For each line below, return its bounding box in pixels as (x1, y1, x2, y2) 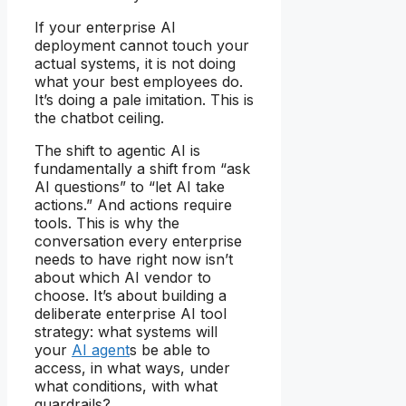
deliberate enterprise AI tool (34, 304, 227, 323)
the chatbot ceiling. (34, 108, 164, 127)
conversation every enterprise (34, 231, 242, 250)
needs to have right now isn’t (34, 249, 233, 268)
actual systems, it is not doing (34, 53, 236, 72)
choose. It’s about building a (34, 285, 227, 304)
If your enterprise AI (34, 17, 176, 36)
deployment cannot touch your (34, 35, 249, 54)
